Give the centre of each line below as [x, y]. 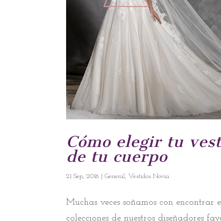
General [115, 176]
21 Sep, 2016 [83, 176]
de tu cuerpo [117, 156]
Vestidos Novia [149, 176]
